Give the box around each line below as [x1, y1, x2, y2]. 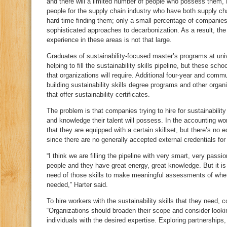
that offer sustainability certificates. [47, 91, 150, 98]
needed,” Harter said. [47, 181, 108, 188]
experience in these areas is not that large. [47, 36, 172, 44]
